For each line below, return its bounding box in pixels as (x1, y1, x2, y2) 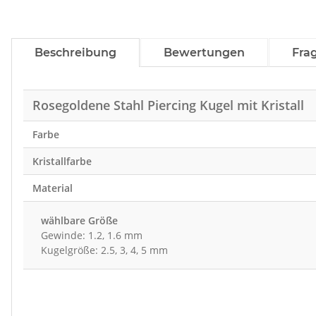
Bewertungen (164, 46, 245, 60)
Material (32, 181, 73, 195)
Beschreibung (35, 46, 116, 60)
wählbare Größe (41, 214, 119, 228)
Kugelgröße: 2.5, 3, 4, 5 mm (41, 243, 169, 257)
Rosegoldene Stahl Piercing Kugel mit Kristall (32, 97, 304, 114)
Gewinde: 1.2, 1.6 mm (41, 229, 143, 243)
